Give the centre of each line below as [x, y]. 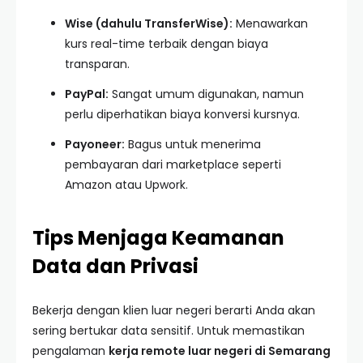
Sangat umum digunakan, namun [206, 94]
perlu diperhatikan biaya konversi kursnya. [182, 114]
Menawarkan [270, 23]
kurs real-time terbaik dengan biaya [167, 44]
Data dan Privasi [115, 266]
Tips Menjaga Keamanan [158, 238]
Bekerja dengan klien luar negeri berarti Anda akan [174, 310]
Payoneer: [95, 144]
